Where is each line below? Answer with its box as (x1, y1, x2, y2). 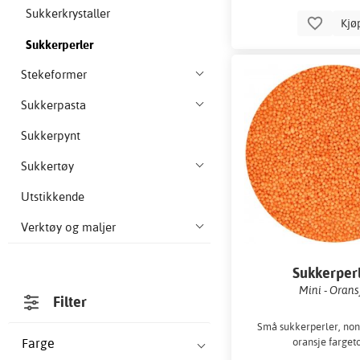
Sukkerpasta (21, 97, 86, 113)
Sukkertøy (21, 158, 74, 174)
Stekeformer (21, 67, 87, 83)
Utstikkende (21, 189, 84, 205)
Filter (53, 292, 88, 312)
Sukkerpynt (21, 128, 80, 144)
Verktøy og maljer (21, 219, 116, 235)
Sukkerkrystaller (26, 6, 111, 22)
